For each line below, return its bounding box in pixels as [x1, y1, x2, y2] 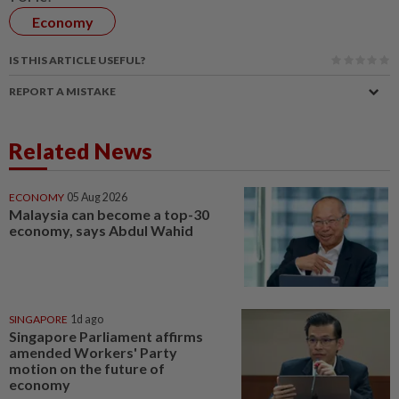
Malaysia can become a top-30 [9, 206, 209, 224]
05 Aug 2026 [67, 191, 127, 205]
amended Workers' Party [9, 343, 177, 361]
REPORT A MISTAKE [9, 85, 116, 99]
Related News [9, 137, 152, 165]
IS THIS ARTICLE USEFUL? [9, 53, 145, 68]
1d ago [70, 312, 103, 326]
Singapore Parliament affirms [9, 327, 203, 345]
